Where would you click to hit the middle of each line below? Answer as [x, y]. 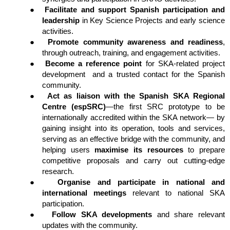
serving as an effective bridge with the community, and [133, 139]
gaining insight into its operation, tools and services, [133, 128]
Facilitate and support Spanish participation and [135, 9]
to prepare [204, 150]
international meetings [84, 193]
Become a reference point [93, 63]
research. [58, 171]
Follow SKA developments [102, 214]
